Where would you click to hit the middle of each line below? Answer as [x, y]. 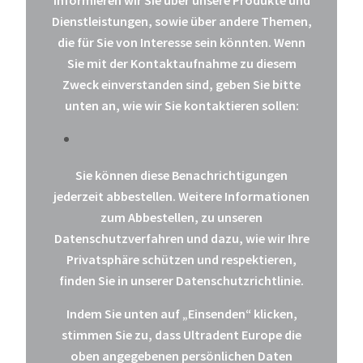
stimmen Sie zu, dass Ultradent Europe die [181, 335]
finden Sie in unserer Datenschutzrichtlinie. [181, 280]
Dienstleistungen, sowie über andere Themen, [181, 21]
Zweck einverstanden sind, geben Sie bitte [181, 84]
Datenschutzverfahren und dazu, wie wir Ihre [181, 238]
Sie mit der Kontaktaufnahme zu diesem [181, 63]
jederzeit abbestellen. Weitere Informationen [181, 196]
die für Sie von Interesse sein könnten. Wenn [181, 42]
